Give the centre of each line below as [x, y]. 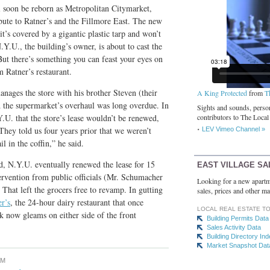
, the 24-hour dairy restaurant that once [77, 202]
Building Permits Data [238, 218]
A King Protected [222, 93]
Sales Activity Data [234, 228]
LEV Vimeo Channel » [234, 129]
